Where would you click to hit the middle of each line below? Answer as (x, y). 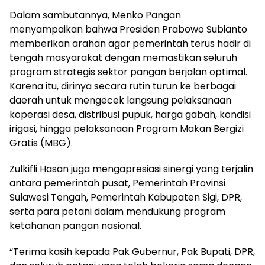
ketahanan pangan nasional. (75, 225)
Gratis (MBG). (41, 143)
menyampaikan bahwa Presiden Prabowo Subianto (128, 29)
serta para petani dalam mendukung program (117, 211)
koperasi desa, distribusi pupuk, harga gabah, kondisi (130, 114)
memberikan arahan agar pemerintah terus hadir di (130, 43)
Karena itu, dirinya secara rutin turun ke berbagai (123, 86)
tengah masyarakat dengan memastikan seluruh (123, 57)
